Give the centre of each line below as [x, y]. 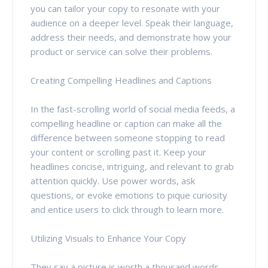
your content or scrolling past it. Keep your [118, 152]
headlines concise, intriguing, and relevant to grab [132, 166]
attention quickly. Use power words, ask [113, 180]
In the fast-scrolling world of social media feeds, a [133, 109]
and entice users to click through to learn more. [127, 209]
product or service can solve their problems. [121, 51]
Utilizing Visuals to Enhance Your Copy [108, 238]
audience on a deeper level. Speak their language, [132, 22]
